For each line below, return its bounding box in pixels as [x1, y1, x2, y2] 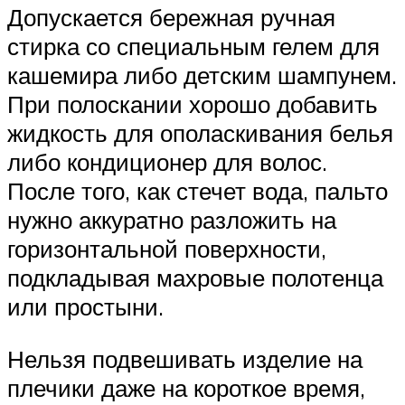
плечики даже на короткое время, [7, 372, 365, 402]
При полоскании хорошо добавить [7, 89, 378, 118]
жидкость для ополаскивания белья [7, 118, 393, 147]
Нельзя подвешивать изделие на [7, 344, 363, 373]
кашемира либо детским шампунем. [7, 60, 397, 89]
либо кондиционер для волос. [7, 146, 327, 176]
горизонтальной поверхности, [7, 233, 326, 263]
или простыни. [7, 291, 164, 321]
